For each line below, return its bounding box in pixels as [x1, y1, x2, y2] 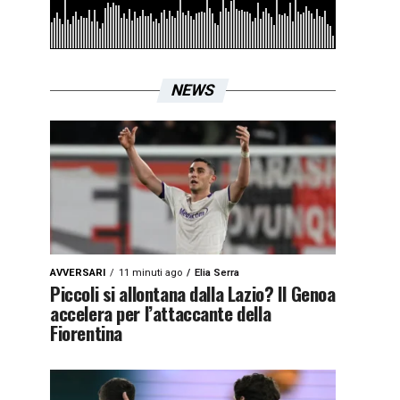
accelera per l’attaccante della [50, 299, 271, 327]
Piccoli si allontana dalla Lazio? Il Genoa [50, 279, 336, 307]
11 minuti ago [119, 267, 182, 279]
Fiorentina [50, 319, 122, 346]
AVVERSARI [50, 267, 105, 279]
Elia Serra [195, 267, 239, 279]
